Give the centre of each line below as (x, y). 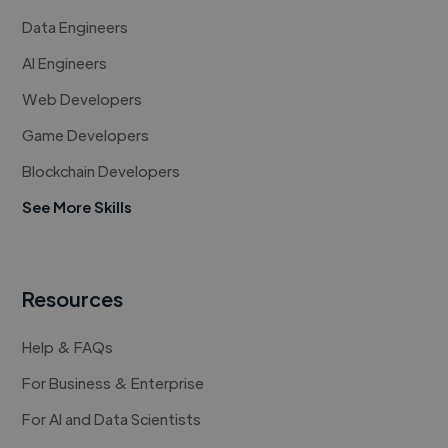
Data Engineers (75, 27)
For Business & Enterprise (113, 383)
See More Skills (77, 207)
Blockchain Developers (101, 171)
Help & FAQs (68, 347)
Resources (73, 299)
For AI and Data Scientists (112, 419)
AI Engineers (65, 63)
